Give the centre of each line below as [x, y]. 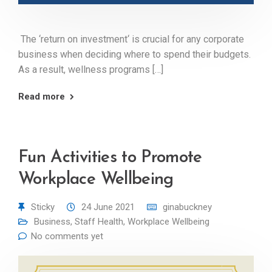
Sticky [43, 207]
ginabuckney [187, 207]
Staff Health [99, 222]
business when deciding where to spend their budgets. [134, 54]
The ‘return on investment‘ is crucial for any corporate [131, 39]
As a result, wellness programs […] [91, 70]
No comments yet [67, 236]
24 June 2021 [108, 207]
